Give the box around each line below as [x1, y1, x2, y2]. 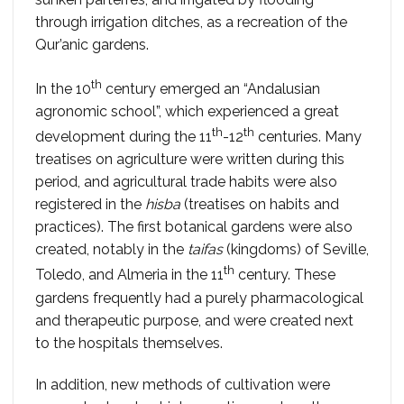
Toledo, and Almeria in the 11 [35, 266, 224, 284]
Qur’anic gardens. [35, 36, 149, 54]
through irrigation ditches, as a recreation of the [35, 14, 347, 32]
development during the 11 [35, 128, 212, 146]
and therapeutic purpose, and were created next [35, 311, 353, 329]
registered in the [35, 196, 145, 214]
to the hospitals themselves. [35, 334, 223, 352]
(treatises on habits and [180, 196, 339, 214]
